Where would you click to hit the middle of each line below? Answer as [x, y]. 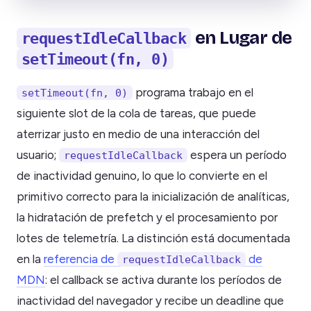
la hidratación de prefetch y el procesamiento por [147, 218]
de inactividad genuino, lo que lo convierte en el [142, 176]
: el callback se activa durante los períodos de [163, 280]
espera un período [237, 155]
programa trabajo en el [193, 93]
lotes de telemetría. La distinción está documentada [153, 238]
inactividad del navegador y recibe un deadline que [150, 301]
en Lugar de [242, 38]
